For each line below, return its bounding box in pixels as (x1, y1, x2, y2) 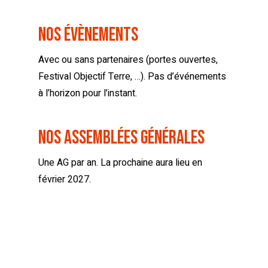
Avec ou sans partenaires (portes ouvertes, (38, 53, 218, 68)
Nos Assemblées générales (38, 126, 205, 150)
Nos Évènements (38, 23, 138, 47)
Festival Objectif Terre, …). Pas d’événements (38, 69, 226, 84)
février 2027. (38, 172, 91, 187)
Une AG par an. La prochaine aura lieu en (38, 156, 202, 170)
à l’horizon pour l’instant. (38, 86, 137, 101)
